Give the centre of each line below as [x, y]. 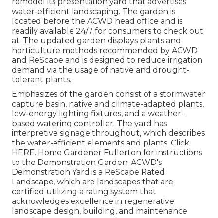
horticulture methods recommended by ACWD [105, 50]
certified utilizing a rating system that [84, 191]
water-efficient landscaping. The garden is [93, 11]
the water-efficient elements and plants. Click [100, 143]
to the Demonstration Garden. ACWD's [87, 162]
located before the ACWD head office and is [97, 21]
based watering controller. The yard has [89, 123]
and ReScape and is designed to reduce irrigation [107, 60]
